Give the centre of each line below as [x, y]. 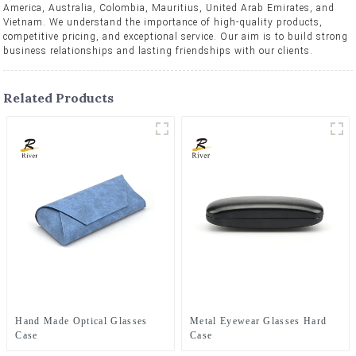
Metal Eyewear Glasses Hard [259, 321]
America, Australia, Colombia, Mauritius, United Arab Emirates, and [169, 8]
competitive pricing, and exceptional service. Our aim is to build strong [176, 36]
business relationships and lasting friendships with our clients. [159, 50]
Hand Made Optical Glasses [81, 321]
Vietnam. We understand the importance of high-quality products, [163, 22]
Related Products [59, 97]
